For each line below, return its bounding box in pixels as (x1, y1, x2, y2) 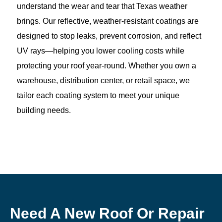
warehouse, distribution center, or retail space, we (17, 76, 190, 85)
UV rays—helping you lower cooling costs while (17, 46, 184, 55)
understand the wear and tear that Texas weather (17, 1, 187, 10)
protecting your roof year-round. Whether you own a (17, 61, 196, 70)
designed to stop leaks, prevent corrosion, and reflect (17, 31, 201, 40)
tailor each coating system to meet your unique (17, 91, 179, 100)
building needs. (17, 106, 71, 114)
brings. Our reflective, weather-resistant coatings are (17, 16, 199, 25)
